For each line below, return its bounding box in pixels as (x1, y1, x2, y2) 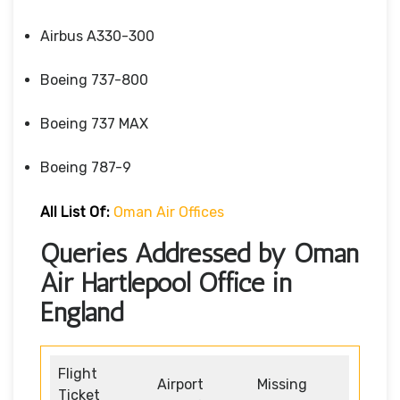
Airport (157, 375, 204, 393)
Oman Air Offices (113, 203, 224, 221)
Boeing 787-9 (40, 158, 131, 176)
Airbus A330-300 (40, 27, 154, 45)
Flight (58, 364, 97, 382)
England (40, 296, 123, 329)
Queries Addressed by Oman (40, 237, 359, 270)
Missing (257, 375, 307, 393)
